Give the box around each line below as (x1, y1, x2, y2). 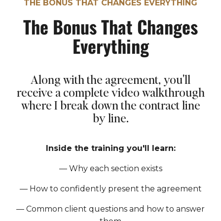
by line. (92, 110, 129, 125)
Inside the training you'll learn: (45, 143, 176, 153)
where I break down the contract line (21, 97, 200, 112)
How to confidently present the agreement (29, 184, 202, 193)
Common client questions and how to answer (26, 204, 205, 214)
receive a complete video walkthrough (16, 84, 205, 100)
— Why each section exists (59, 163, 162, 173)
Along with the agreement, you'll (31, 71, 190, 87)
